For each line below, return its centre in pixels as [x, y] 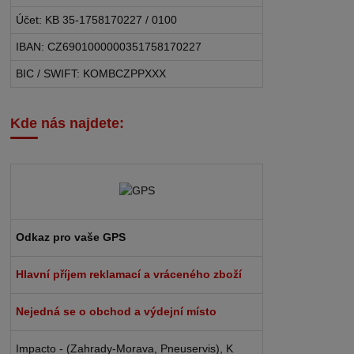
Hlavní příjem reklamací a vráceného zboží [129, 274]
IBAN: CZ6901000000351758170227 [109, 47]
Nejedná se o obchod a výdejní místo [117, 311]
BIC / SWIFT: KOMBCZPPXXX [91, 74]
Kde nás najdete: [68, 124]
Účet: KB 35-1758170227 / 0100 [97, 20]
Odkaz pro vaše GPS [71, 237]
